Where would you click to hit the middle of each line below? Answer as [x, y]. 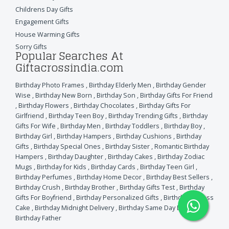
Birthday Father [38, 218]
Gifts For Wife [36, 126]
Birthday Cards [113, 167]
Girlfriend [30, 116]
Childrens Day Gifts [44, 9]
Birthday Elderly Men [120, 85]
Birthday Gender [181, 85]
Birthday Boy [183, 126]
